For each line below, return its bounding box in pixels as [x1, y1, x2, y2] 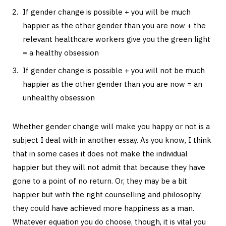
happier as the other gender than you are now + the [23, 21, 206, 31]
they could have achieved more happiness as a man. [13, 203, 194, 213]
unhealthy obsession [23, 92, 95, 102]
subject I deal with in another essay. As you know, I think [13, 135, 211, 145]
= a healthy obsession [23, 48, 99, 58]
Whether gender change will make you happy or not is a [13, 121, 210, 131]
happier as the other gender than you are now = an [23, 79, 202, 89]
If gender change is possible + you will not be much [23, 65, 205, 75]
